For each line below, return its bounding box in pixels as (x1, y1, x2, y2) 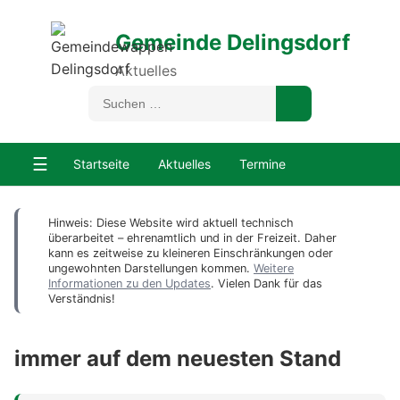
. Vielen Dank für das (211, 277, 322, 290)
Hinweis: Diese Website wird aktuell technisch (48, 216, 294, 229)
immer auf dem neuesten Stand (14, 345, 341, 371)
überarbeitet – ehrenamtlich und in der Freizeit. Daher (48, 231, 337, 245)
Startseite (73, 156, 129, 171)
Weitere (254, 262, 294, 275)
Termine (239, 156, 286, 171)
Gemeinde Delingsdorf (114, 29, 350, 55)
